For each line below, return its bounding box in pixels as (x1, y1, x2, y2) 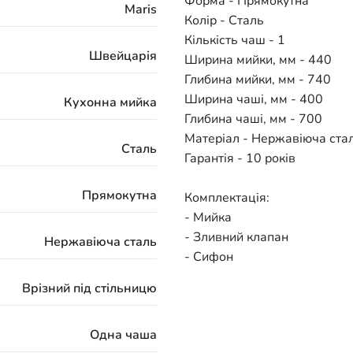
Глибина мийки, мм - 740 (184, 70, 331, 88)
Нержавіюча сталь (44, 232, 157, 251)
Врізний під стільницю (22, 279, 157, 297)
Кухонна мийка (64, 93, 157, 111)
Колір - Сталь (184, 11, 264, 29)
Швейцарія (89, 46, 157, 65)
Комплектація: (184, 188, 269, 206)
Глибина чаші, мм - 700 (184, 110, 322, 128)
